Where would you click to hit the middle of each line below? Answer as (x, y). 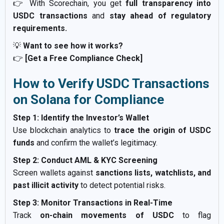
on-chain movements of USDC (107, 215)
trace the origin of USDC (162, 130)
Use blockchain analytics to (63, 130)
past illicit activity (46, 185)
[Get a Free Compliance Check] (84, 58)
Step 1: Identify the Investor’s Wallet (81, 118)
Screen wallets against (54, 173)
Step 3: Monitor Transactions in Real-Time (93, 203)
